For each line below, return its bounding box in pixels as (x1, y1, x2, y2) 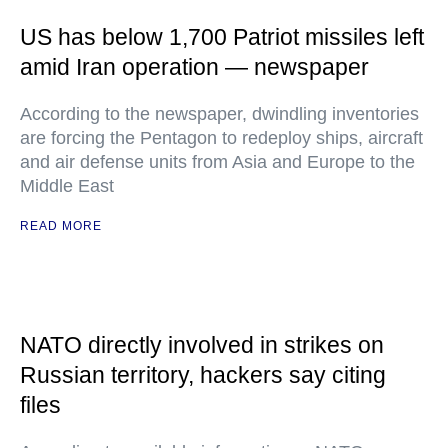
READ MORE (20, 219, 102, 234)
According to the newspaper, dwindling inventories (20, 104, 419, 125)
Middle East (20, 176, 114, 197)
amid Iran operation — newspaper (20, 54, 369, 81)
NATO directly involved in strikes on (20, 332, 384, 359)
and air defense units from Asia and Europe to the (20, 152, 415, 173)
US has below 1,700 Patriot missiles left (20, 24, 424, 51)
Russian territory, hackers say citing (20, 362, 386, 389)
